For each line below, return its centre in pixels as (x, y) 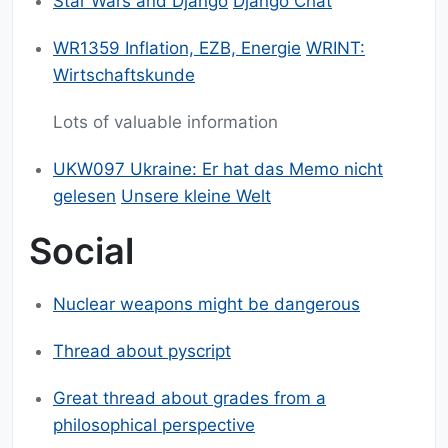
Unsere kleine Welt (196, 196)
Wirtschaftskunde (124, 75)
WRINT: (335, 48)
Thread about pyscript (142, 351)
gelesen (84, 196)
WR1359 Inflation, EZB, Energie (177, 48)
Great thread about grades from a (189, 398)
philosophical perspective (154, 425)
